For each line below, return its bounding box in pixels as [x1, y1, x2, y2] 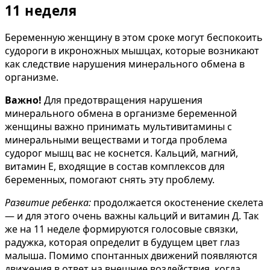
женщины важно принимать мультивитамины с [5, 119, 232, 133]
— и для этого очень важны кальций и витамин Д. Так [5, 209, 259, 222]
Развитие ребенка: [5, 195, 91, 209]
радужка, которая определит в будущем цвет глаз [5, 235, 240, 249]
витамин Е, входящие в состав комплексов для [5, 159, 225, 173]
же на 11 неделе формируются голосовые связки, [5, 222, 238, 236]
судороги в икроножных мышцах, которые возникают [5, 43, 259, 57]
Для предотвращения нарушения [42, 93, 202, 107]
